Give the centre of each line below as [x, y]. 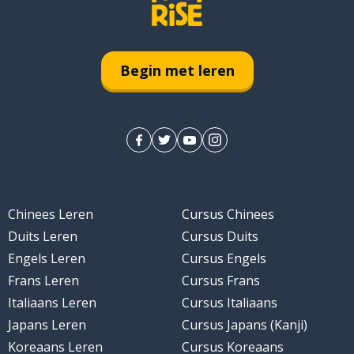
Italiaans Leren [52, 303]
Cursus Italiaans [230, 303]
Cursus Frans [221, 281]
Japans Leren [47, 325]
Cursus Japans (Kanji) [245, 325]
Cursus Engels [224, 259]
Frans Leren [43, 281]
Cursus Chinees [228, 215]
